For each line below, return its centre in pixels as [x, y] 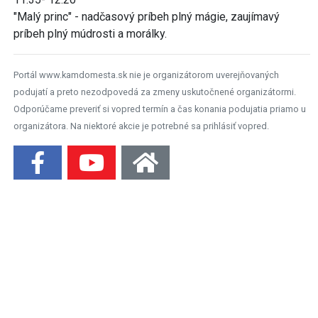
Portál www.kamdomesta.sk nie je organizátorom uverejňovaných [146, 75]
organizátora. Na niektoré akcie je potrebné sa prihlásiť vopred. [141, 126]
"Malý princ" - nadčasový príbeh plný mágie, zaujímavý [147, 16]
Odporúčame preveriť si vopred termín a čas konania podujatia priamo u [160, 109]
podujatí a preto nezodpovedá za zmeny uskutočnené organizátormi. [155, 92]
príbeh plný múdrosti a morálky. [90, 33]
